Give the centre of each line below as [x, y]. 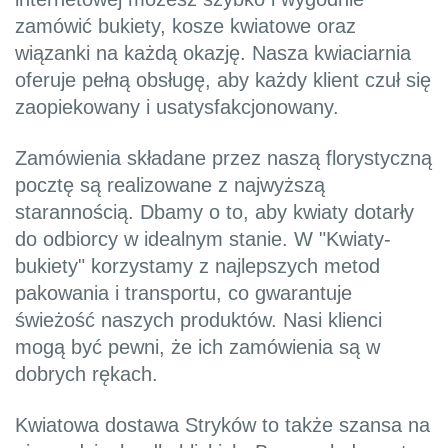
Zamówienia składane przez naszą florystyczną [223, 158]
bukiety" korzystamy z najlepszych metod [197, 266]
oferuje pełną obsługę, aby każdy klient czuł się [223, 80]
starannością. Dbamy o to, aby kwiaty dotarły [214, 212]
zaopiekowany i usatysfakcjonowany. [177, 107]
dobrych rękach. [86, 374]
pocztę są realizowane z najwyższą [170, 185]
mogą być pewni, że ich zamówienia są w [197, 347]
